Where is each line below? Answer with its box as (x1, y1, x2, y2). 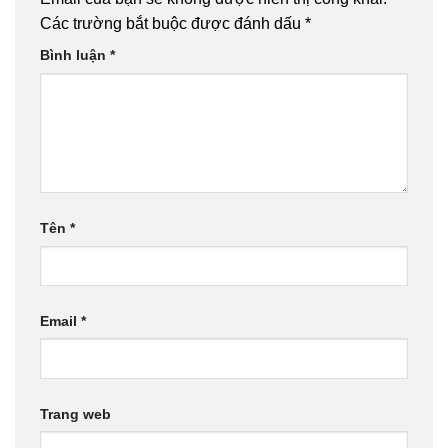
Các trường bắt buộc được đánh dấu (40, 15, 305, 33)
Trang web (40, 405, 111, 422)
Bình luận (40, 47, 110, 64)
